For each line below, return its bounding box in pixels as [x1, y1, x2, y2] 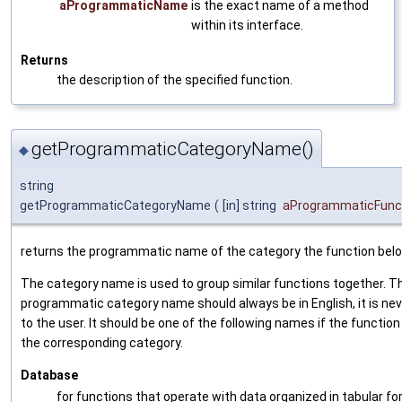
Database [21, 368, 78, 383]
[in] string [223, 198, 279, 214]
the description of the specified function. [57, 72, 293, 87]
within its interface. [191, 17, 303, 32]
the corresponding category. [21, 336, 183, 351]
